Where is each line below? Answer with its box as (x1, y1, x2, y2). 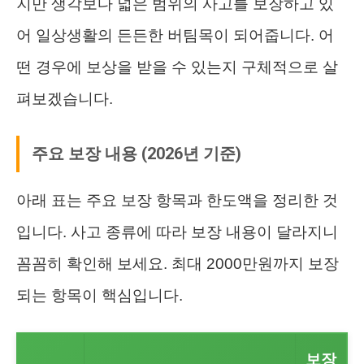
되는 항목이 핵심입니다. (16, 286, 183, 304)
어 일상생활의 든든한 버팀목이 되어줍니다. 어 (16, 26, 334, 44)
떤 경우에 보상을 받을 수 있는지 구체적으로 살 (16, 58, 338, 76)
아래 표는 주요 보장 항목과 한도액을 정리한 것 (16, 191, 338, 209)
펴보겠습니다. (16, 89, 113, 107)
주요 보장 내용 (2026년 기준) (32, 143, 241, 163)
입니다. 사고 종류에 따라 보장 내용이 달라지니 (16, 223, 338, 240)
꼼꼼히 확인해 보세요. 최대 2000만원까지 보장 (16, 254, 339, 272)
